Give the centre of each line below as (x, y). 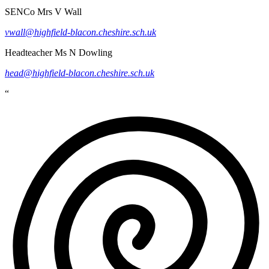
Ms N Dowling (83, 52)
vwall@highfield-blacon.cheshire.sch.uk (80, 32)
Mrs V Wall (59, 11)
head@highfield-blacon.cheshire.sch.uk (80, 73)
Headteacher (29, 52)
